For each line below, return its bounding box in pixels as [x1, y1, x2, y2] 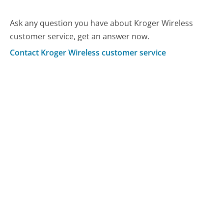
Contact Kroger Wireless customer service [10, 47, 166, 58]
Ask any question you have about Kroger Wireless [10, 18, 193, 29]
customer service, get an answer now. [10, 31, 150, 42]
